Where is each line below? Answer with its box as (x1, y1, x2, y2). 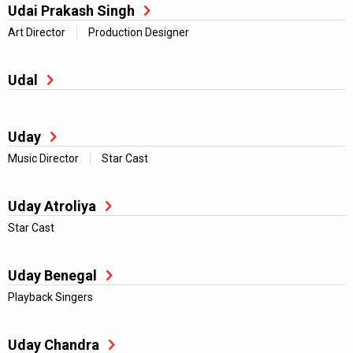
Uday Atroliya (8, 198, 96, 214)
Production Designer (88, 26, 189, 39)
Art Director (8, 26, 65, 39)
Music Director (8, 152, 79, 165)
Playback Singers (8, 291, 93, 303)
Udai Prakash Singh (8, 2, 135, 19)
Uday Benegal (8, 267, 97, 284)
